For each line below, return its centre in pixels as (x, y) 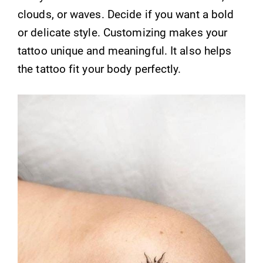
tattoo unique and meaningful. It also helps (125, 50)
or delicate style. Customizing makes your (123, 32)
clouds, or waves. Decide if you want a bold (126, 14)
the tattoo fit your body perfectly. (100, 69)
